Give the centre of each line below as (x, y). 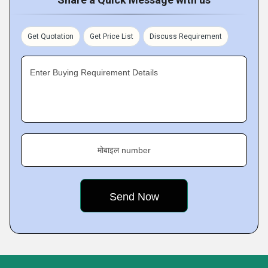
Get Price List (112, 37)
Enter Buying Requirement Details (94, 73)
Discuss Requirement (186, 37)
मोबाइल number (124, 150)
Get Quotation (51, 37)
